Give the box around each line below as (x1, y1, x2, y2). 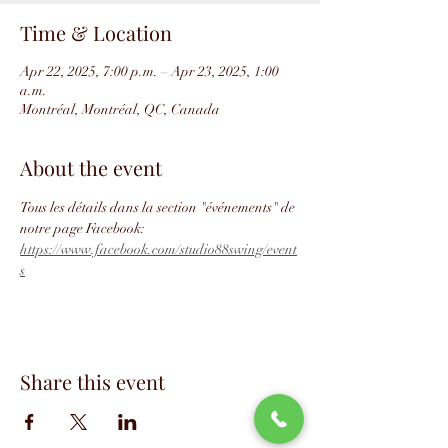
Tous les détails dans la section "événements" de (20, 199, 298, 216)
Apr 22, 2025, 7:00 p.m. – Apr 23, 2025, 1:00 (20, 63, 279, 80)
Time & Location (20, 19, 172, 46)
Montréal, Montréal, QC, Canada (20, 101, 220, 118)
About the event (20, 154, 162, 181)
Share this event (20, 368, 165, 395)
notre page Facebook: (20, 220, 148, 237)
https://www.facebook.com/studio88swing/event (20, 241, 297, 258)
